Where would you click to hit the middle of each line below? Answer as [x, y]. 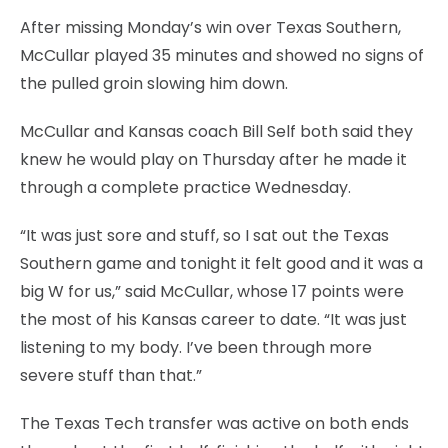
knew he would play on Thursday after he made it [213, 159]
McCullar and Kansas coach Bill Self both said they [216, 131]
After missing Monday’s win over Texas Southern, [210, 27]
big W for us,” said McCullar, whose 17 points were [212, 291]
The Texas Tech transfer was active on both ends [214, 423]
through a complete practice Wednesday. [185, 187]
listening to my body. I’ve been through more [196, 347]
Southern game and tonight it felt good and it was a [221, 263]
